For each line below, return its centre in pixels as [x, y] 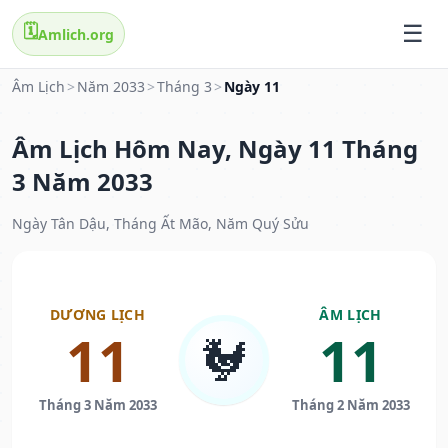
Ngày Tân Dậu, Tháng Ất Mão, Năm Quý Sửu [160, 224]
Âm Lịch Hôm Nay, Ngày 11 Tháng [215, 149]
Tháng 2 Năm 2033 [350, 405]
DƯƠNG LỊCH [97, 315]
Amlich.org [76, 34]
